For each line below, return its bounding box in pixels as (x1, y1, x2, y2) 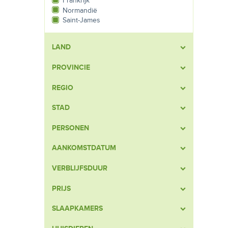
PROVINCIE (52, 63, 90, 72)
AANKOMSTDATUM (52, 144, 116, 153)
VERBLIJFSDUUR (52, 163, 107, 173)
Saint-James (63, 16, 100, 25)
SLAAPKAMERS (52, 204, 103, 213)
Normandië (63, 6, 97, 15)
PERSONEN (52, 123, 89, 132)
